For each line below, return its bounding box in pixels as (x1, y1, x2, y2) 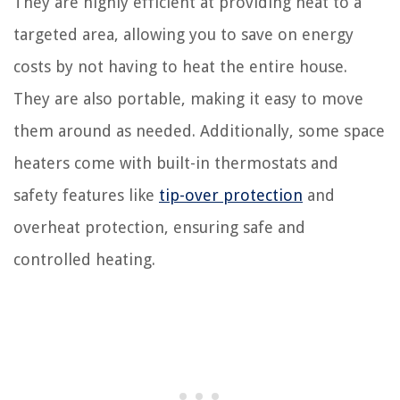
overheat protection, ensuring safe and (13, 217, 305, 237)
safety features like (13, 185, 159, 204)
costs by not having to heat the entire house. (13, 56, 347, 76)
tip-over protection (159, 185, 303, 204)
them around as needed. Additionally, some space (13, 121, 385, 140)
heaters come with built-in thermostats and (13, 153, 338, 172)
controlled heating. (13, 249, 155, 269)
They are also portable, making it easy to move (13, 88, 363, 108)
